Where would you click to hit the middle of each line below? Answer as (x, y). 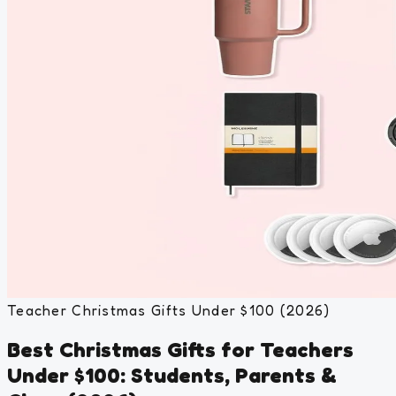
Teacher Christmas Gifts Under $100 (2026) (169, 310)
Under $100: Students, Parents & (172, 375)
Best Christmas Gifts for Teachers (180, 349)
